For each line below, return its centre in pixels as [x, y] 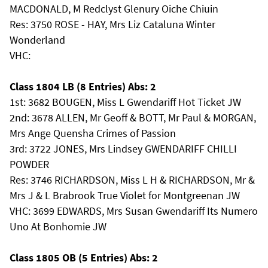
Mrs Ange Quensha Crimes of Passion [93, 133]
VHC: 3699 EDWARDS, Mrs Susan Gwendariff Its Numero [134, 211]
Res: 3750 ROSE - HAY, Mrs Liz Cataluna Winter [112, 24]
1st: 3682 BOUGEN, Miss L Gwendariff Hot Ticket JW [125, 102]
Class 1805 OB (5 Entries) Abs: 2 [84, 258]
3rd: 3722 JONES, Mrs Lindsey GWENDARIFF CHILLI [123, 149]
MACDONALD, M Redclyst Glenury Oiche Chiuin [114, 9]
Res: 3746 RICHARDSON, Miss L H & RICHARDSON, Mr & [132, 180]
